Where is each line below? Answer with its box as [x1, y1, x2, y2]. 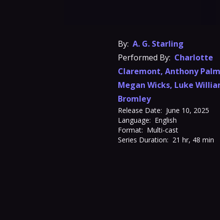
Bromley [118, 93, 151, 104]
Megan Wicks [118, 80, 170, 90]
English [155, 115, 177, 125]
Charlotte [174, 52, 213, 63]
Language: [118, 115, 151, 125]
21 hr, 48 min [172, 135, 214, 144]
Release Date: [118, 106, 162, 115]
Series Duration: [118, 135, 168, 144]
